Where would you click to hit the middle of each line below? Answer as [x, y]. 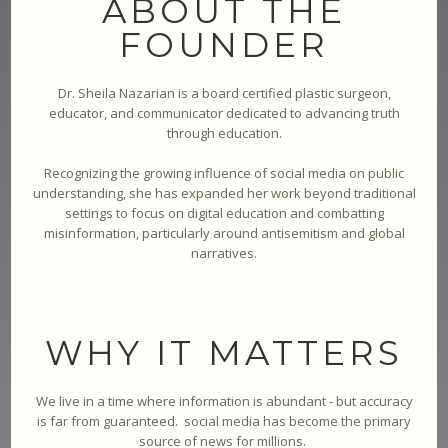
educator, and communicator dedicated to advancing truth [224, 112]
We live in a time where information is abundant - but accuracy [224, 400]
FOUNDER [224, 44]
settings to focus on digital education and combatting [224, 212]
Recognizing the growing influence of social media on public [224, 172]
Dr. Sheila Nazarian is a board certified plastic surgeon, [224, 92]
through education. [224, 132]
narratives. [224, 252]
